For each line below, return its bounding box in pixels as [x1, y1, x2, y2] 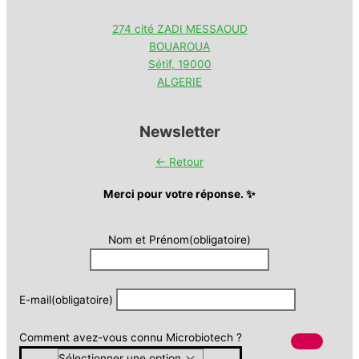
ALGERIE [157, 75, 202, 89]
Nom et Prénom [108, 232, 189, 246]
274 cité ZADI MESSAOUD [111, 22, 248, 36]
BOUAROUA [149, 40, 210, 54]
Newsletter [139, 122, 220, 142]
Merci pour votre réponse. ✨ [103, 188, 256, 201]
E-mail [19, 292, 51, 306]
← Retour [155, 155, 204, 169]
